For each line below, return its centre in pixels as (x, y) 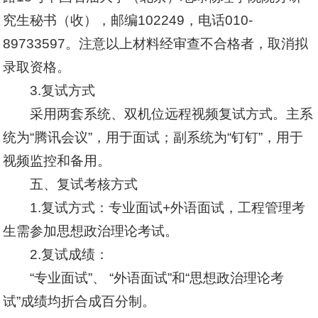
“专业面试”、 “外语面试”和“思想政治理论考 (157, 278)
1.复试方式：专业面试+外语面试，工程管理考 (167, 208)
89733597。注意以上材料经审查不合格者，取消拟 (156, 44)
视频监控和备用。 (57, 161)
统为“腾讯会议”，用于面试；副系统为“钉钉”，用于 (153, 137)
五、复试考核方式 (83, 184)
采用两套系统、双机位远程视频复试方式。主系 (171, 114)
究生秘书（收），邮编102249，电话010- (128, 20)
